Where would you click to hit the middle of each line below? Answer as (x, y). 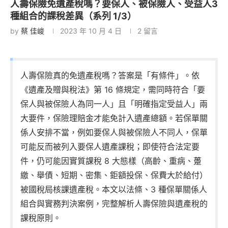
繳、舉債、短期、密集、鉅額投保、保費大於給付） (114, 175)
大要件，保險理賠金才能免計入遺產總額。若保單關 (114, 118)
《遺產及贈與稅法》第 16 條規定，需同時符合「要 (113, 89)
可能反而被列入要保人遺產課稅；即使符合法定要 (110, 146)
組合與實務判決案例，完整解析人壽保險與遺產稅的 (114, 203)
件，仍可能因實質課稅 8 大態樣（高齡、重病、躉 (111, 161)
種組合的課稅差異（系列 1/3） (73, 16)
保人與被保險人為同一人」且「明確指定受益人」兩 (114, 104)
